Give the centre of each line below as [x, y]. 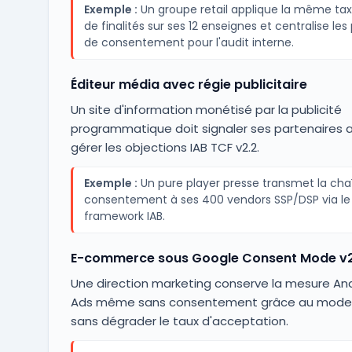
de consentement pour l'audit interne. [189, 42]
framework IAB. [124, 216]
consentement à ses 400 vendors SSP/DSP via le [217, 200]
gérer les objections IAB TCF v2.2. [165, 147]
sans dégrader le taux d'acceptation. [179, 321]
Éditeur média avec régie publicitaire [189, 84]
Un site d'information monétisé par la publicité [206, 110]
